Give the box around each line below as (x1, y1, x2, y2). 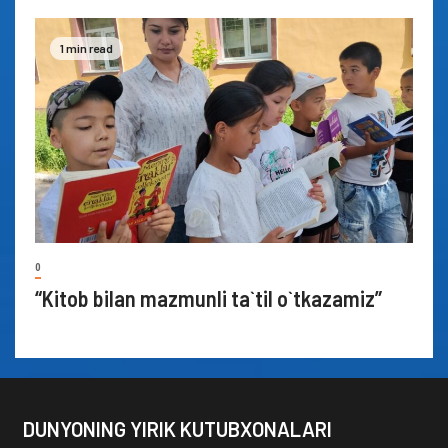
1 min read (60, 40, 113, 55)
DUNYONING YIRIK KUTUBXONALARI (22, 416, 332, 441)
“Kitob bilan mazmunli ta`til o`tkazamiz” (35, 284, 386, 311)
